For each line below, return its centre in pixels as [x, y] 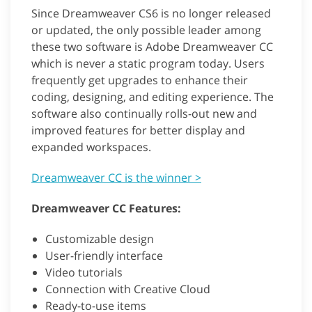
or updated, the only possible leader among [146, 30]
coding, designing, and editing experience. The [153, 96]
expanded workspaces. [91, 147]
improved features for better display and [138, 130]
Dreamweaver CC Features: [106, 208]
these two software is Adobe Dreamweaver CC [152, 46]
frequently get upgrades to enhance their [140, 80]
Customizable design [100, 239]
